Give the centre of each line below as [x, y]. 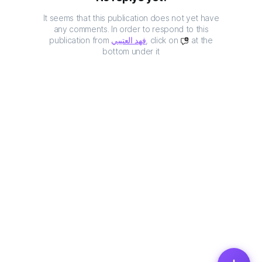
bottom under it [131, 51]
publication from [80, 40]
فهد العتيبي [128, 40]
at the [201, 40]
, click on [163, 40]
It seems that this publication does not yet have [131, 18]
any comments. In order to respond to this [131, 29]
